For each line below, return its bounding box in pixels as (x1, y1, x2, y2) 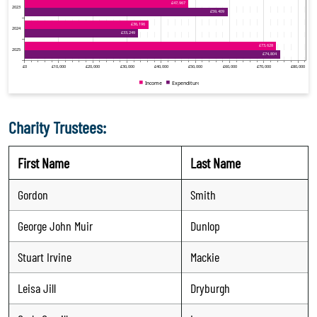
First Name (18, 154, 69, 171)
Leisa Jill (18, 279, 56, 296)
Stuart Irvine (18, 248, 71, 265)
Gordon (18, 186, 48, 202)
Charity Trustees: (8, 116, 106, 137)
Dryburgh (190, 279, 230, 296)
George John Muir (18, 217, 93, 234)
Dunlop (190, 217, 220, 234)
